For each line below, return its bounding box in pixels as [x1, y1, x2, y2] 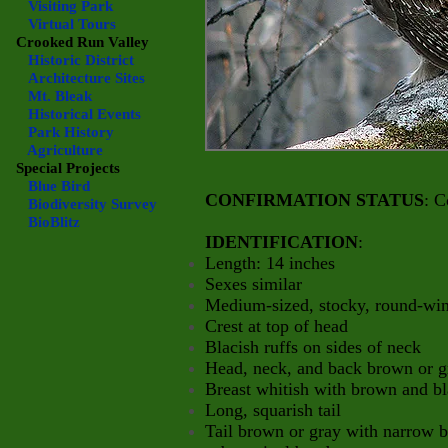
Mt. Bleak [28, 88, 92, 104]
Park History [28, 124, 114, 140]
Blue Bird [28, 178, 90, 194]
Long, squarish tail [205, 400, 341, 420]
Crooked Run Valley [16, 34, 149, 50]
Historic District [28, 52, 134, 68]
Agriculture [27, 142, 103, 158]
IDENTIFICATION [205, 232, 358, 252]
